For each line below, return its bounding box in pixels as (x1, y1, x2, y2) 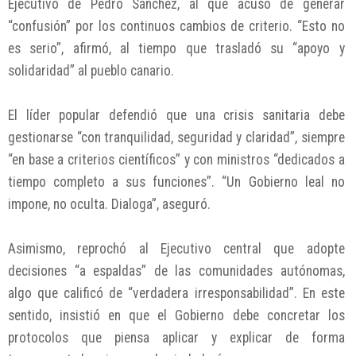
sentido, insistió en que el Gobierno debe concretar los (8, 307, 345, 323)
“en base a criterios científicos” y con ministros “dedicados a (8, 151, 345, 168)
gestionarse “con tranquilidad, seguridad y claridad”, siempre (8, 129, 345, 145)
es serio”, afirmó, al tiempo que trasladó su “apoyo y (8, 40, 345, 56)
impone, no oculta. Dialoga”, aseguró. (8, 195, 211, 212)
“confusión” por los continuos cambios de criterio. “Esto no (8, 17, 345, 34)
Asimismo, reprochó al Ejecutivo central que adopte (8, 240, 345, 257)
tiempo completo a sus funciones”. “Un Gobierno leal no (8, 173, 345, 190)
